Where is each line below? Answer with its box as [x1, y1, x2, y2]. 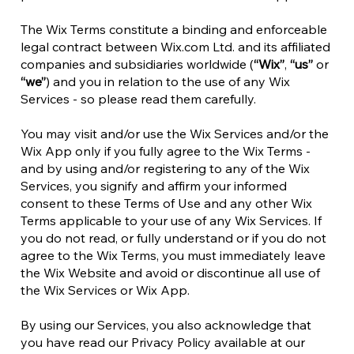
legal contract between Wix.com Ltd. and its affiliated [21, 39, 330, 55]
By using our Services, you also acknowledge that [21, 317, 311, 333]
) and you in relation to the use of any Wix [46, 73, 290, 89]
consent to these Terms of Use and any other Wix [21, 195, 312, 211]
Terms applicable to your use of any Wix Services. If [21, 213, 322, 228]
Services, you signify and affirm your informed [21, 178, 287, 194]
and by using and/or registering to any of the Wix [21, 160, 310, 176]
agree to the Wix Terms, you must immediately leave [21, 247, 326, 263]
